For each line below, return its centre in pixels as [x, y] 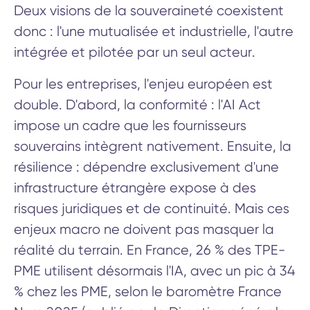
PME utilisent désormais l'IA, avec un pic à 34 [155, 271]
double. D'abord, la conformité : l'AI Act [137, 104]
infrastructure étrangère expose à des [135, 188]
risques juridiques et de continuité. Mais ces [152, 208]
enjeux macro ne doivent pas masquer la [144, 229]
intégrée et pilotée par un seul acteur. [135, 52]
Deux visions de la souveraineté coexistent [149, 10]
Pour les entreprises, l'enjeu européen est [143, 84]
